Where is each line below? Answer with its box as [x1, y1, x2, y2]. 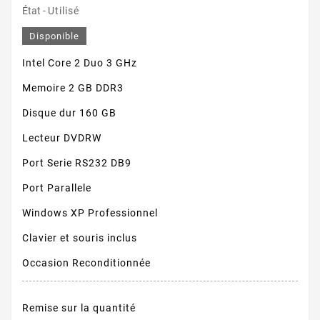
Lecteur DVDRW [22, 132, 101, 144]
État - [22, 5, 48, 16]
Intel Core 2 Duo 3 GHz [22, 57, 137, 69]
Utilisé [48, 5, 79, 16]
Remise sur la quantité [22, 302, 136, 314]
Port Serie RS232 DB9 [22, 157, 131, 169]
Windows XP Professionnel [22, 207, 158, 219]
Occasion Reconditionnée [22, 257, 151, 269]
